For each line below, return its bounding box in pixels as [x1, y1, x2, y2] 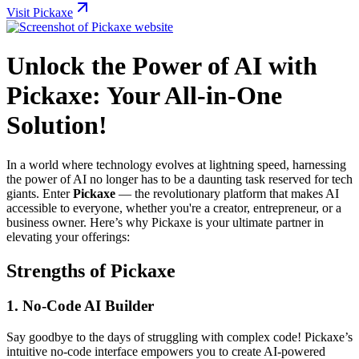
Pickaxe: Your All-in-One [6, 81, 282, 111]
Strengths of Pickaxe [6, 260, 175, 281]
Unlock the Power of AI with [6, 51, 317, 81]
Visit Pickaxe [6, 5, 73, 19]
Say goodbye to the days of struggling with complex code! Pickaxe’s [6, 330, 353, 345]
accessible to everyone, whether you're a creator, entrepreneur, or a [6, 200, 341, 215]
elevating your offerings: [6, 229, 130, 244]
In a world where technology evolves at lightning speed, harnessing [6, 157, 346, 171]
